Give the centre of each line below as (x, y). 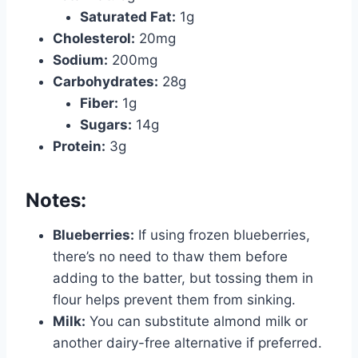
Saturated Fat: (128, 17)
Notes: (56, 201)
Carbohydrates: (105, 82)
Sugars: (106, 125)
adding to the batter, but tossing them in (183, 278)
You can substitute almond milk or (197, 322)
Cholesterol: (94, 39)
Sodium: (80, 60)
